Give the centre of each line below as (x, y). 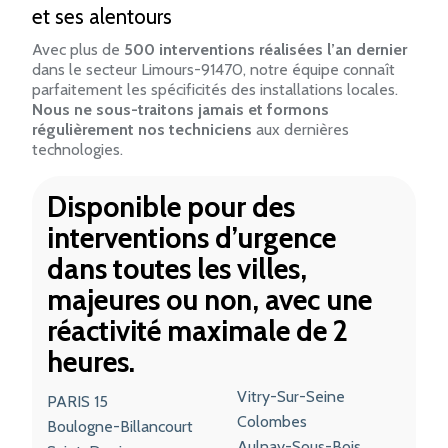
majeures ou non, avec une (209, 299)
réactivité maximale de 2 (197, 330)
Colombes (271, 421)
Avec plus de (78, 49)
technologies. (77, 149)
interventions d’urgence (191, 237)
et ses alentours (102, 16)
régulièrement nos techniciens (142, 129)
